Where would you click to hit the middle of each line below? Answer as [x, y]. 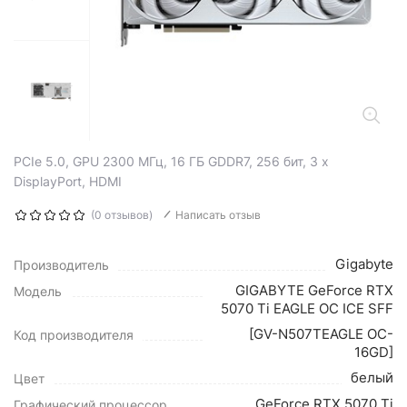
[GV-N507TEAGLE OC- [321, 334]
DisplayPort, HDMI [68, 181]
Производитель [61, 265]
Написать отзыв [218, 215]
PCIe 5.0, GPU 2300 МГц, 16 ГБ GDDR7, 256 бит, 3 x [171, 161]
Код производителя [74, 335]
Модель [38, 291]
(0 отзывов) [122, 215]
